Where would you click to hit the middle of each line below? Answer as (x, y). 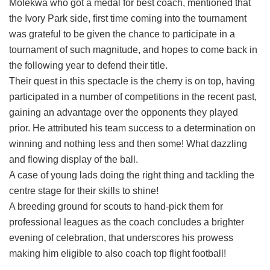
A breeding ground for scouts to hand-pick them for (116, 207)
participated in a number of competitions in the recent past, (133, 97)
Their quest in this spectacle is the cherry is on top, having (132, 81)
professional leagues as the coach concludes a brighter (127, 222)
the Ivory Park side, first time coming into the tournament (128, 19)
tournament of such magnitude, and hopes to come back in (133, 50)
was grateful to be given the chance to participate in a (122, 34)
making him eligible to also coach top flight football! (118, 254)
